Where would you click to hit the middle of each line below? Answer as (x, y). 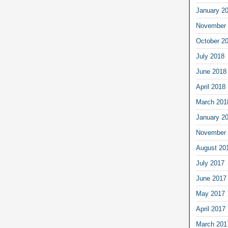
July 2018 (210, 56)
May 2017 (210, 194)
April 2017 (210, 209)
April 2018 (210, 87)
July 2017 (210, 163)
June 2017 (211, 178)
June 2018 (211, 72)
